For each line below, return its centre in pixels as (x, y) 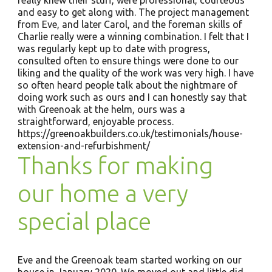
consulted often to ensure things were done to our (128, 61)
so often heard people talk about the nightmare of (127, 85)
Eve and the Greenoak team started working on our (129, 260)
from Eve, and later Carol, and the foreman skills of (130, 24)
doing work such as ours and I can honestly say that (132, 97)
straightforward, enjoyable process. (98, 121)
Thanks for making (115, 165)
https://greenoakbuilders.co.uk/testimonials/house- (130, 134)
